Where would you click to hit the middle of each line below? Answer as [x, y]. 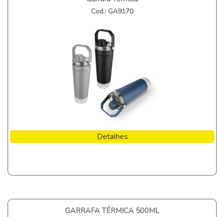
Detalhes [112, 136]
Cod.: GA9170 [112, 11]
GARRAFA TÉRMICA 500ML [112, 210]
